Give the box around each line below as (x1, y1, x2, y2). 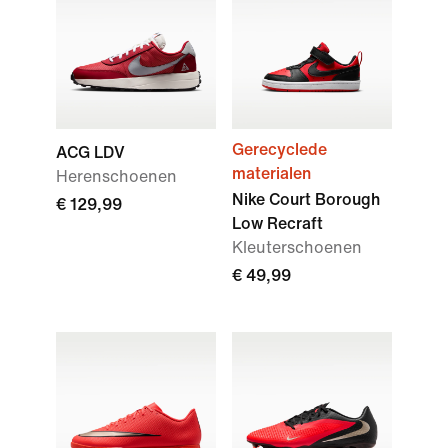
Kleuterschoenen (232, 239, 362, 256)
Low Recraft (232, 215, 323, 232)
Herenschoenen (56, 168, 177, 185)
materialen (232, 165, 311, 182)
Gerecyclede (232, 141, 327, 158)
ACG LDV (56, 144, 125, 161)
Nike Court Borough (232, 191, 380, 208)
